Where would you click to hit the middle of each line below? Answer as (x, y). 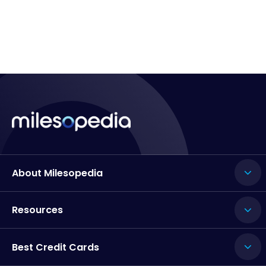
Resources (37, 210)
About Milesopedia (57, 173)
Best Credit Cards (56, 247)
